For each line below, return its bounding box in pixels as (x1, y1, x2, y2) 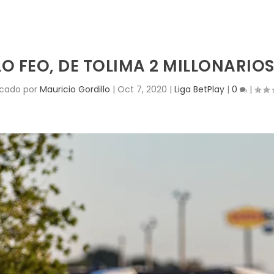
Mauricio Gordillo (40, 83, 110, 95)
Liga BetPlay (174, 83, 224, 95)
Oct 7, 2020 (117, 83, 167, 95)
